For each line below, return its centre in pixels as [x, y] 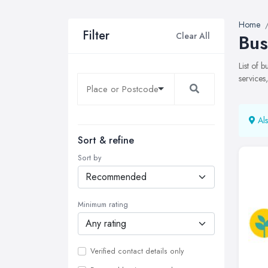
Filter [96, 36]
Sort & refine [106, 140]
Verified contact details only [137, 251]
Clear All [193, 36]
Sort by [89, 158]
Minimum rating [103, 205]
